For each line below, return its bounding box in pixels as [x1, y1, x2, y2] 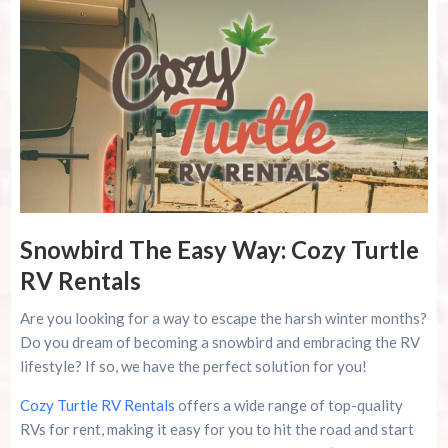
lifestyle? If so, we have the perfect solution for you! [19, 356, 367, 375]
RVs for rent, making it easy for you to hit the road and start [19, 419, 414, 438]
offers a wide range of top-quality [174, 395, 403, 414]
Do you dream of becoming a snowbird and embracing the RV [19, 332, 420, 351]
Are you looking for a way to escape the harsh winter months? [19, 308, 427, 327]
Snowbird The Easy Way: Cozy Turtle [19, 234, 419, 264]
